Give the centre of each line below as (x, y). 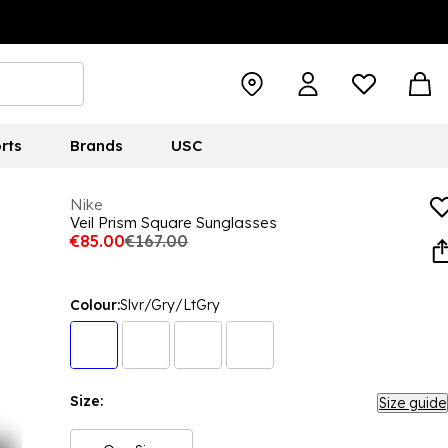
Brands (96, 145)
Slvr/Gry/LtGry (170, 305)
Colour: (95, 305)
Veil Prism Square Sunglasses (173, 222)
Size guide (412, 403)
